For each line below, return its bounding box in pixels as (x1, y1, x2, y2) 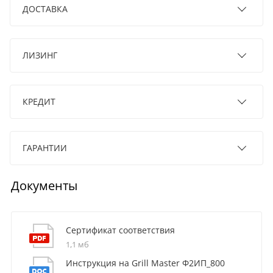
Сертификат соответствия (65, 224, 175, 236)
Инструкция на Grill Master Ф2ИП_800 (65, 257, 225, 269)
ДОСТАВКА (23, 2, 68, 15)
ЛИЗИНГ (23, 49, 57, 61)
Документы (10, 177, 77, 194)
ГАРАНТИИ (23, 141, 67, 154)
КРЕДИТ (23, 95, 55, 107)
